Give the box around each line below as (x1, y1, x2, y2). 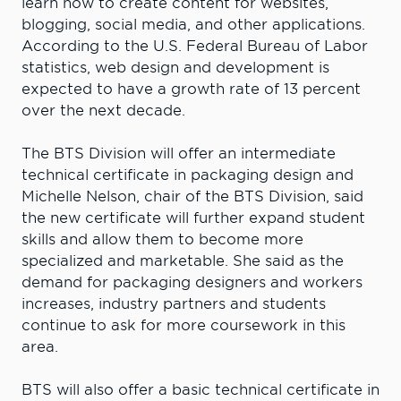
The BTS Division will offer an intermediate (21, 145, 336, 163)
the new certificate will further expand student (21, 209, 365, 227)
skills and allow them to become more (21, 231, 303, 249)
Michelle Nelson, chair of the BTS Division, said (21, 188, 363, 206)
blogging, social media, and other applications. (21, 16, 365, 34)
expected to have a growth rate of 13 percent (21, 81, 361, 98)
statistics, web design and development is (21, 59, 329, 77)
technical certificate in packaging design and (21, 166, 354, 184)
